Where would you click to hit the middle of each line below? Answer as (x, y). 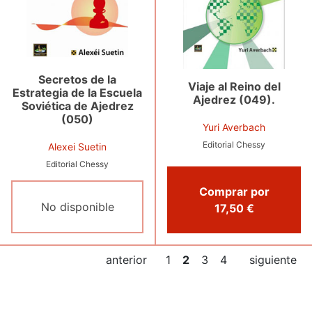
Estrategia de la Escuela (77, 93)
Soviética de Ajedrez (77, 106)
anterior (126, 260)
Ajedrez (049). (234, 100)
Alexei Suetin (77, 147)
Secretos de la (77, 80)
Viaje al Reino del (234, 87)
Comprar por (234, 192)
